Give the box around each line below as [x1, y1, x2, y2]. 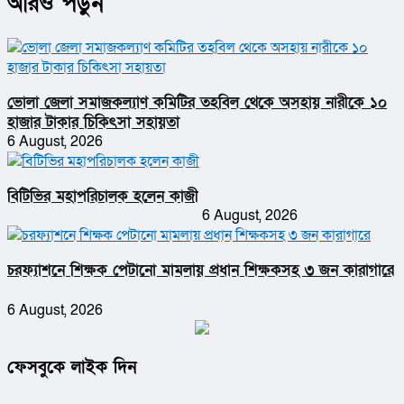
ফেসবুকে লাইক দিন [7, 356, 136, 380]
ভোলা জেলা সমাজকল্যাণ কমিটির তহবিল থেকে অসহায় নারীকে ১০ [7, 91, 387, 113]
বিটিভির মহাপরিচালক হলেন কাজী [7, 186, 198, 207]
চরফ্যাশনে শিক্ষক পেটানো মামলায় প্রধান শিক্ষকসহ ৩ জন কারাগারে [7, 260, 394, 281]
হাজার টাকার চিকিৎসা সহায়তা [7, 111, 179, 133]
